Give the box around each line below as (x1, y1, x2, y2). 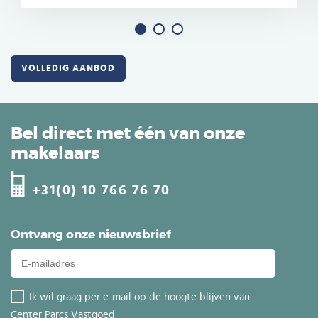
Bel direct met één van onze (11, 125, 245, 143)
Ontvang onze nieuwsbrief (11, 228, 171, 241)
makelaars (11, 145, 99, 163)
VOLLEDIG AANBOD (21, 63, 115, 73)
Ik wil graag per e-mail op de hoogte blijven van (29, 291, 250, 302)
